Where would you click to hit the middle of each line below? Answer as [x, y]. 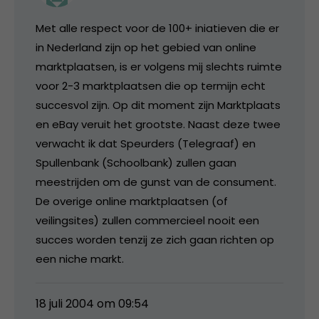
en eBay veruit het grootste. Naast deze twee [158, 124]
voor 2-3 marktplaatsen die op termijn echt [151, 85]
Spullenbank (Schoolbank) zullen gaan [136, 162]
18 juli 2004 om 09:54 [92, 303]
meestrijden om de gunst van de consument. [156, 182]
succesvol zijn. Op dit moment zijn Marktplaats [158, 105]
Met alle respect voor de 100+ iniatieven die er [157, 28]
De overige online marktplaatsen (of [132, 201]
